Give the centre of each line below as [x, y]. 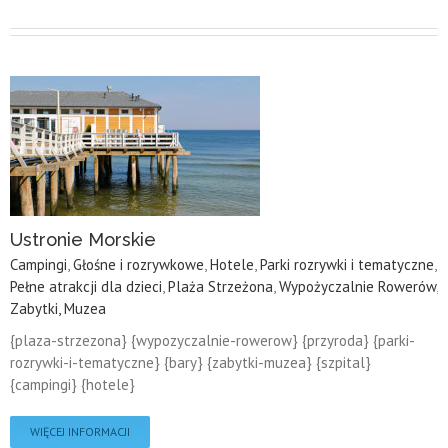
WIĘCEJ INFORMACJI [80, 431]
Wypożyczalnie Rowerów [357, 286]
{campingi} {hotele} [72, 384]
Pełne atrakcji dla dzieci [86, 286]
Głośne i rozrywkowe [138, 264]
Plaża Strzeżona [220, 286]
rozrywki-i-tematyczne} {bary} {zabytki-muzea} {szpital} [190, 362]
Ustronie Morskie [83, 239]
